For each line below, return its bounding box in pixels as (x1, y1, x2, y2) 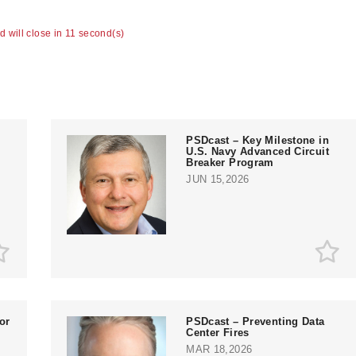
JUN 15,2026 (186, 173, 250, 186)
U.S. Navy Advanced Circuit (186, 145, 329, 158)
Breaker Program (186, 157, 274, 169)
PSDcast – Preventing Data (186, 315, 325, 328)
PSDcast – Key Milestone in (186, 134, 329, 147)
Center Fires (186, 327, 250, 339)
